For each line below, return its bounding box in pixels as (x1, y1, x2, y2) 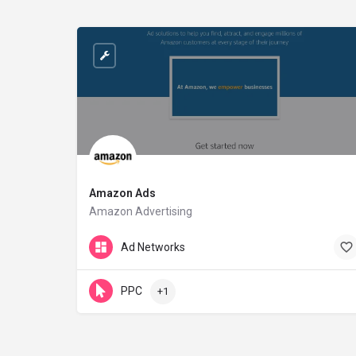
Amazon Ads (89, 186, 156, 199)
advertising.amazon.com (89, 229, 203, 242)
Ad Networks (121, 241, 185, 253)
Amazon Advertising (89, 204, 192, 218)
